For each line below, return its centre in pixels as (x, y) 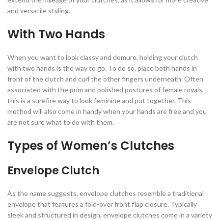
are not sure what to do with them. (61, 122)
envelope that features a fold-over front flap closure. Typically (102, 204)
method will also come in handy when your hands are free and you (107, 111)
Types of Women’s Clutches (91, 146)
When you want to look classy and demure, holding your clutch (103, 57)
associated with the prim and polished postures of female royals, (106, 90)
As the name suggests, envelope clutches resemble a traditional (106, 193)
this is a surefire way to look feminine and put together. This (99, 101)
